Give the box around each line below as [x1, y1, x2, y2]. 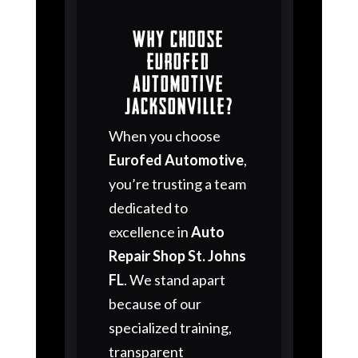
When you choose [108, 127, 221, 145]
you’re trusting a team [108, 175, 246, 193]
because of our [108, 295, 201, 313]
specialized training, [108, 319, 232, 337]
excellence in [108, 223, 191, 241]
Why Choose [133, 26, 225, 50]
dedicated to [108, 199, 188, 217]
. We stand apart [123, 271, 225, 289]
